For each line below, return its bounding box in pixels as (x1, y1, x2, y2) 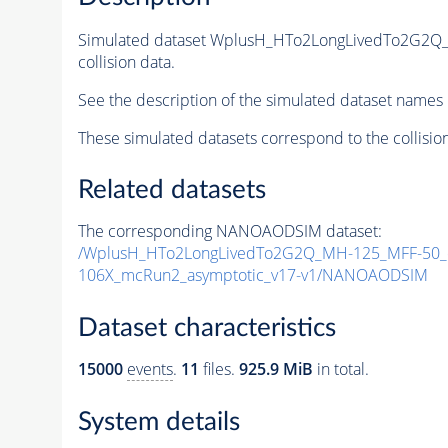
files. (198, 358, 239, 380)
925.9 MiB (238, 358, 313, 380)
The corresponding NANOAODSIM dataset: (77, 220, 382, 243)
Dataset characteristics (77, 315, 336, 341)
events (126, 358, 173, 380)
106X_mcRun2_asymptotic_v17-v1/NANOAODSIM (77, 264, 428, 287)
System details (77, 408, 240, 435)
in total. (312, 358, 369, 380)
